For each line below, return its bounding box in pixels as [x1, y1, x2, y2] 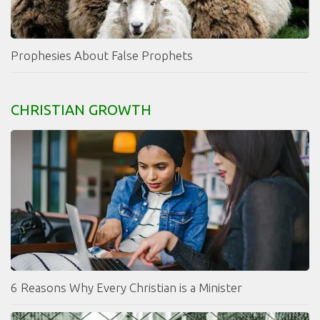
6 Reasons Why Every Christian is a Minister [11, 280, 242, 294]
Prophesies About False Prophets [11, 48, 193, 62]
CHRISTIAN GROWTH [11, 101, 151, 118]
